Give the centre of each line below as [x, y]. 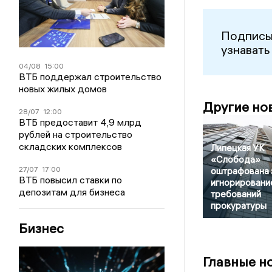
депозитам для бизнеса [72, 192]
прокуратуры [238, 206]
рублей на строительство [76, 134]
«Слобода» [235, 160]
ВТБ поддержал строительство [90, 76]
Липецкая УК [237, 148]
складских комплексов [71, 146]
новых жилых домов [63, 88]
